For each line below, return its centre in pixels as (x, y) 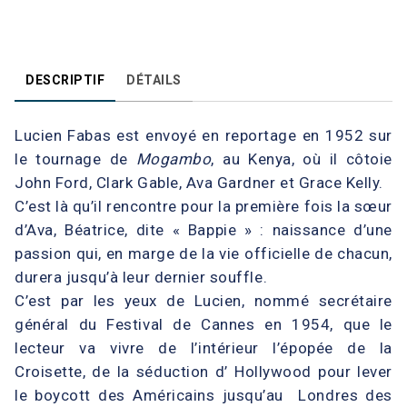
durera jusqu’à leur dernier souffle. (141, 277)
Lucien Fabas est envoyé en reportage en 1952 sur (203, 135)
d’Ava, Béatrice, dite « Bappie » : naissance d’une (203, 229)
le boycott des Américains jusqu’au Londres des (203, 395)
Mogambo (174, 159)
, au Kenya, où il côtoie (302, 159)
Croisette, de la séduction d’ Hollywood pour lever (203, 371)
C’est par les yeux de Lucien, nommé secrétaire (203, 300)
